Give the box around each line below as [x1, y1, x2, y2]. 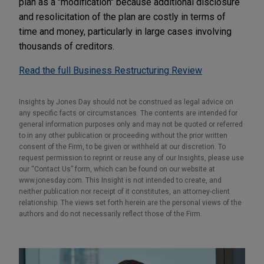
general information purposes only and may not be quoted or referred [19, 120, 243, 128]
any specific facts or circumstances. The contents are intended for [19, 108, 237, 117]
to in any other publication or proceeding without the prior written [19, 131, 227, 140]
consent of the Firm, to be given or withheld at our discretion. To [19, 142, 226, 151]
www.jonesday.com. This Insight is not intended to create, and [19, 176, 222, 184]
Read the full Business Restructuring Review [19, 64, 202, 76]
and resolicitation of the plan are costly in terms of [19, 11, 226, 22]
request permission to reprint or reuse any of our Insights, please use [19, 153, 244, 162]
